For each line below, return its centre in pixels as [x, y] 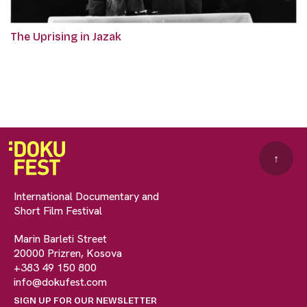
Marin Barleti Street [60, 239]
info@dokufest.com [60, 282]
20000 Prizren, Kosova [68, 254]
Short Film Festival [58, 211]
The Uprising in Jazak [66, 37]
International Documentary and [86, 197]
